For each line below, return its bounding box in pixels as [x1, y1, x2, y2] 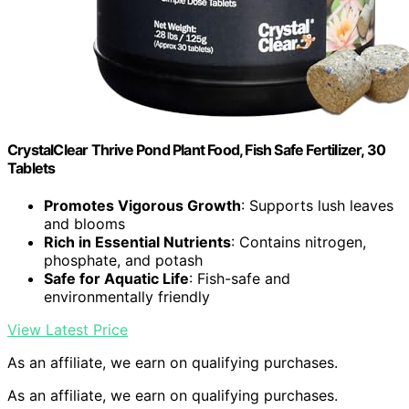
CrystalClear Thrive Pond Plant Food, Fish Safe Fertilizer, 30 [7, 141, 386, 160]
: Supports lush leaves [241, 196, 393, 215]
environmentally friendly [44, 288, 210, 307]
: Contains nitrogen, [231, 233, 366, 252]
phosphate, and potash [44, 251, 203, 270]
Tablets [7, 159, 56, 178]
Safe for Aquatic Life [44, 269, 189, 288]
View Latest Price [7, 320, 128, 340]
